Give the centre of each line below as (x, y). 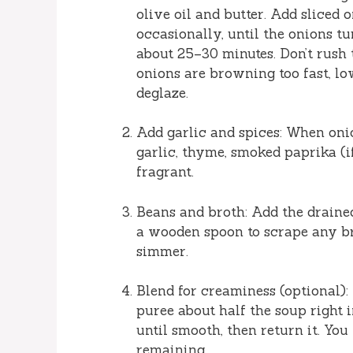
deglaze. (162, 93)
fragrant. (165, 172)
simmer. (162, 251)
